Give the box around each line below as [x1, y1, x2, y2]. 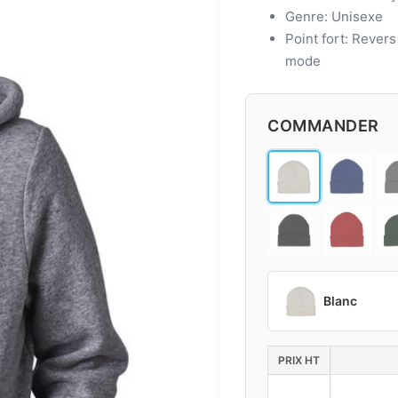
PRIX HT [278, 354, 320, 367]
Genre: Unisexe [285, 8, 383, 25]
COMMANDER [267, 116, 379, 135]
